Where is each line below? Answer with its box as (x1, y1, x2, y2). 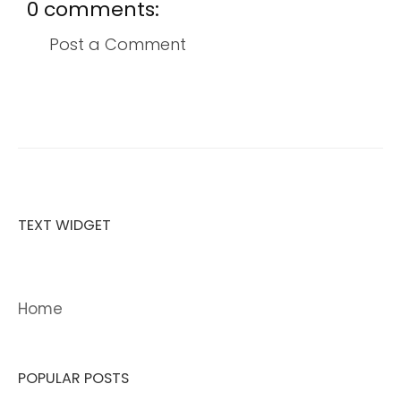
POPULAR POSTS (18, 368, 129, 388)
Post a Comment (49, 33, 186, 55)
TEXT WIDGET (18, 215, 111, 235)
